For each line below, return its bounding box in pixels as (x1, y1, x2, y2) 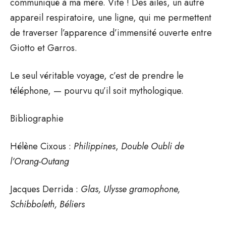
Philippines (74, 139, 116, 153)
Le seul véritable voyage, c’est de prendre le (10, 69, 184, 82)
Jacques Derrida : (10, 182, 81, 196)
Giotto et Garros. (10, 41, 77, 54)
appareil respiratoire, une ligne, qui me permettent (10, 11, 211, 24)
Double (121, 139, 148, 153)
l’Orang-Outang (10, 154, 69, 168)
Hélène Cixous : (10, 139, 74, 153)
